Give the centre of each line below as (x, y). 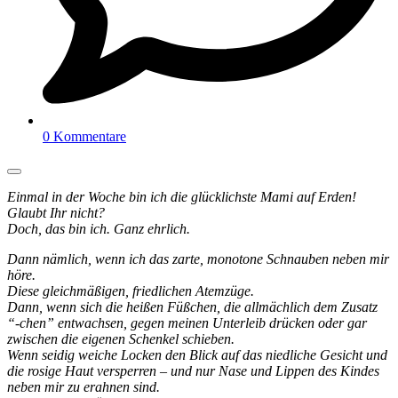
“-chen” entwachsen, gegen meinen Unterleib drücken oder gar (187, 322)
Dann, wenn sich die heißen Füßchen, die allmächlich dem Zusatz (192, 306)
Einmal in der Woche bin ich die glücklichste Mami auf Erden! (182, 196)
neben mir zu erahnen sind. (84, 386)
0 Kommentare (84, 136)
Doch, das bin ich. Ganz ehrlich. (99, 228)
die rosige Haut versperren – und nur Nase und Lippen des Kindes (193, 370)
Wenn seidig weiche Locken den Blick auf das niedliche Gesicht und (197, 354)
